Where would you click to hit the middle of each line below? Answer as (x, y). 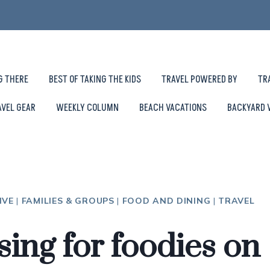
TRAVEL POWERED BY (199, 79)
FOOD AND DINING (166, 200)
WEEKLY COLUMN (87, 108)
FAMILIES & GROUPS (68, 200)
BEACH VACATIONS (173, 108)
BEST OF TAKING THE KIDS (95, 79)
